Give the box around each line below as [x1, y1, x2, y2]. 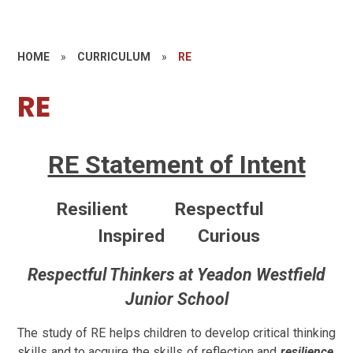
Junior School [124, 288, 229, 309]
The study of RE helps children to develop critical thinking [17, 325, 336, 340]
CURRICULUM [77, 50, 151, 63]
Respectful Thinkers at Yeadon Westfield [28, 264, 325, 284]
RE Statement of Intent [47, 149, 306, 180]
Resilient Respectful [56, 198, 297, 220]
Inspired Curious [93, 225, 260, 247]
